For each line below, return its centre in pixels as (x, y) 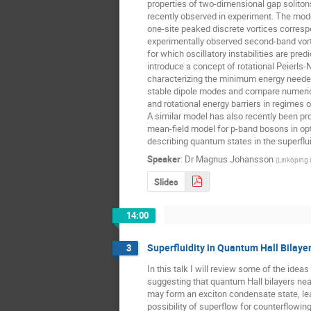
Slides (167, 182)
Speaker (164, 159)
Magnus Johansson (235, 159)
